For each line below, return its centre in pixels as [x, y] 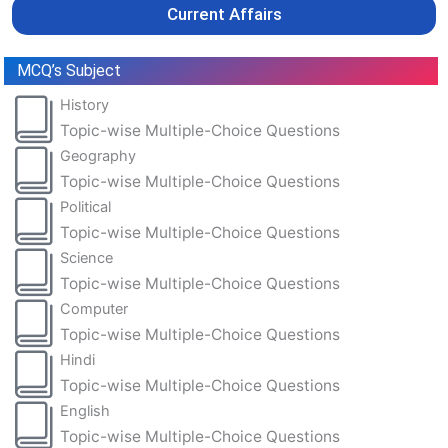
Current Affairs [224, 13]
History [84, 104]
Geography [98, 155]
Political [85, 206]
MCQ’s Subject [65, 70]
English [85, 410]
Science [86, 257]
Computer [94, 308]
